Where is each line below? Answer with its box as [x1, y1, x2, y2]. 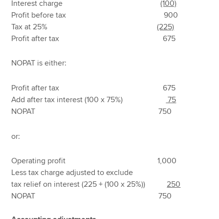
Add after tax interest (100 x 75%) [11, 94, 166, 105]
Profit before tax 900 [11, 10, 178, 20]
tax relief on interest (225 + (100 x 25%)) [11, 179, 167, 190]
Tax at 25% [11, 22, 157, 32]
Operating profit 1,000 [11, 156, 177, 166]
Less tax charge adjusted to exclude [11, 168, 133, 178]
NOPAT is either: [11, 58, 67, 68]
